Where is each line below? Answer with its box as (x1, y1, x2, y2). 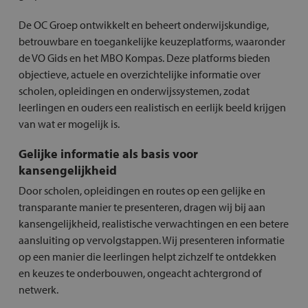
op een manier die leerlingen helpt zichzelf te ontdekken (18, 249, 276, 263)
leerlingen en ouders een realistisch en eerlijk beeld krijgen (18, 100, 286, 114)
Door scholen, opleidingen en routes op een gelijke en (18, 183, 265, 197)
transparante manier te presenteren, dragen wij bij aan (18, 199, 265, 214)
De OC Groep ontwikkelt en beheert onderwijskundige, (18, 17, 269, 32)
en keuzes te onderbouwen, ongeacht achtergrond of (18, 265, 262, 280)
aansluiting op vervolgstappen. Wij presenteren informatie (18, 232, 285, 247)
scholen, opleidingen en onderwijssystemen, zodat (18, 83, 250, 98)
